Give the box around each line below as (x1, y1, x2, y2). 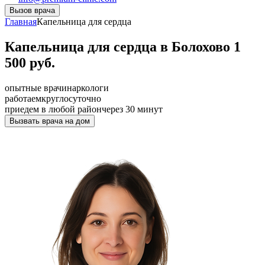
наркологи (67, 82, 109, 93)
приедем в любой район (5, 104, 102, 114)
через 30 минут (102, 104, 163, 114)
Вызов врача (9, 6, 55, 15)
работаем (5, 93, 41, 104)
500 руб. (5, 54, 55, 70)
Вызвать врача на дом (9, 116, 90, 125)
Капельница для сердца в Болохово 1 (5, 38, 241, 54)
